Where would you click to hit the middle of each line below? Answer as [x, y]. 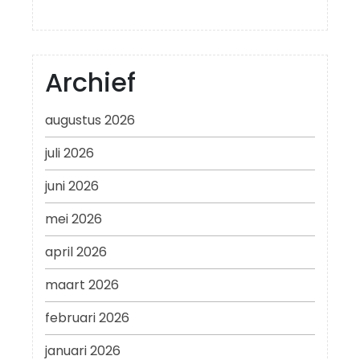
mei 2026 [74, 219]
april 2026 [76, 252]
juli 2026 [70, 153]
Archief [90, 83]
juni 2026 [72, 186]
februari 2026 [87, 318]
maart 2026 [82, 285]
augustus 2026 [90, 121]
